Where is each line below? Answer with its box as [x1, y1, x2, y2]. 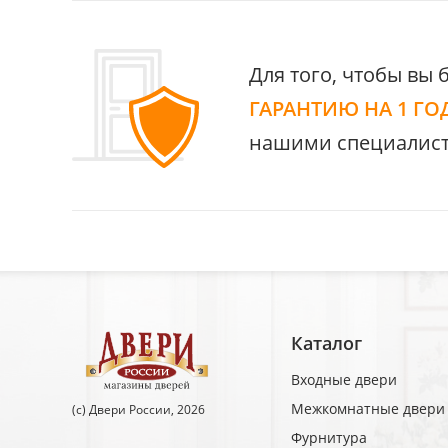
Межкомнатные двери [290, 399, 445, 418]
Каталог [290, 331, 362, 355]
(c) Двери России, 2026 [72, 401, 205, 418]
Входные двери [290, 370, 397, 389]
